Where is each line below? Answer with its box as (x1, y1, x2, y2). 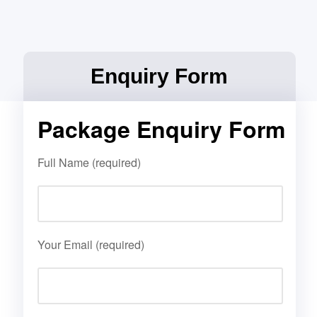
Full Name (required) (37, 154, 141, 171)
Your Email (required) (37, 236, 144, 253)
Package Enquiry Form (37, 112, 285, 145)
